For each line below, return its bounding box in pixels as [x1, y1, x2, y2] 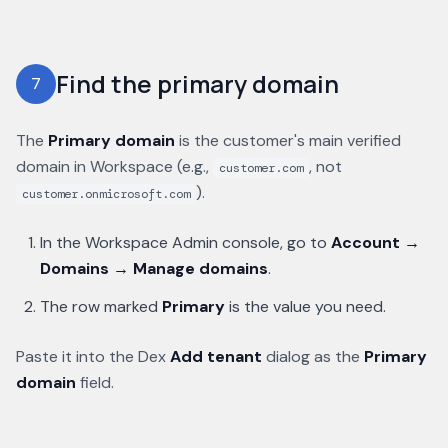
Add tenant [170, 346, 262, 367]
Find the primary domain [56, 67, 339, 100]
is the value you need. [225, 296, 386, 317]
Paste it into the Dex [16, 346, 166, 367]
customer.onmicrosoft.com [22, 186, 190, 202]
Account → [331, 232, 420, 253]
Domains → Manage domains [40, 258, 268, 279]
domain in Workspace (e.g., [16, 156, 209, 177]
